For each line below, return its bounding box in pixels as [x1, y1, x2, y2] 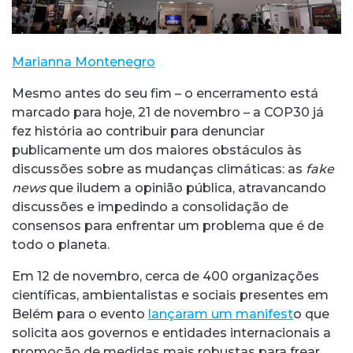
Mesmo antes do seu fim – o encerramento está [12, 85, 318, 101]
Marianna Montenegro [12, 54, 155, 69]
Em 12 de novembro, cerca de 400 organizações [12, 268, 319, 284]
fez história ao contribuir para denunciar [12, 123, 265, 139]
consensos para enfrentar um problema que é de [12, 217, 324, 233]
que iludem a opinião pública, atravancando [46, 180, 326, 195]
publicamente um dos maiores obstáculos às [12, 142, 302, 158]
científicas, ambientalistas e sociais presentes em [12, 287, 329, 303]
